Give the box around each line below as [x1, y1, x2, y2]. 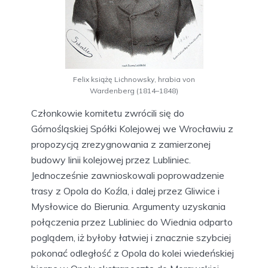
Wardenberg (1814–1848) [90, 86, 178, 95]
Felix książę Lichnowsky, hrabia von [73, 74, 195, 84]
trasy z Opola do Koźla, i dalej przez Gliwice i [31, 184, 220, 197]
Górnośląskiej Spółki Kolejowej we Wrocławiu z [31, 122, 233, 135]
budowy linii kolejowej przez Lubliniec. [31, 153, 191, 166]
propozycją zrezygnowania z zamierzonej [31, 138, 211, 150]
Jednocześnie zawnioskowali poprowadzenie [31, 169, 224, 181]
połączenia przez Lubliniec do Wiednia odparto [31, 215, 233, 228]
